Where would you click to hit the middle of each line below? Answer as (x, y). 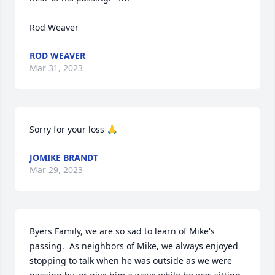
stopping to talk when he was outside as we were (131, 261)
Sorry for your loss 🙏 (73, 129)
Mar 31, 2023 (56, 68)
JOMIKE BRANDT (64, 157)
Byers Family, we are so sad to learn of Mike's (122, 231)
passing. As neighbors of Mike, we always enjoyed (134, 246)
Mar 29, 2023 (56, 170)
